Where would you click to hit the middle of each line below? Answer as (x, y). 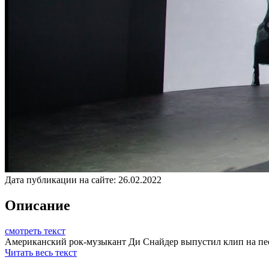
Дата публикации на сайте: (60, 180)
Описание (38, 205)
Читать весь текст (41, 252)
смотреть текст (35, 231)
